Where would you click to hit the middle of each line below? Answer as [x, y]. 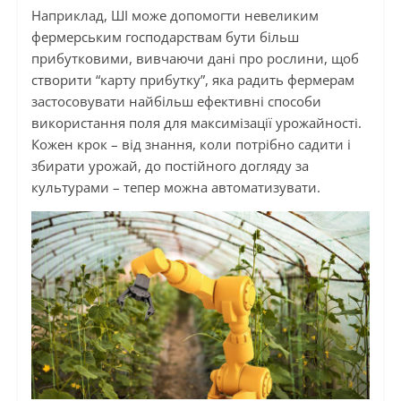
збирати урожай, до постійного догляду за [170, 165]
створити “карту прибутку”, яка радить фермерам [192, 79]
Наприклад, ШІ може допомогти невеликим [175, 15]
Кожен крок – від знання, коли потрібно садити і [191, 144]
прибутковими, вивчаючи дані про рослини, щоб [195, 58]
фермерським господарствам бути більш [165, 36]
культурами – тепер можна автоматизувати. [175, 187]
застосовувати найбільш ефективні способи [176, 101]
